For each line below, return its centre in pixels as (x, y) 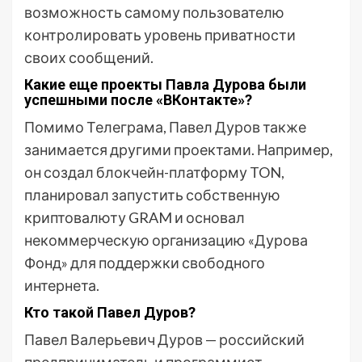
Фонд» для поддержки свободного (145, 263)
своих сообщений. (89, 57)
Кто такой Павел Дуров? (110, 312)
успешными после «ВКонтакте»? (138, 100)
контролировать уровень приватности (160, 35)
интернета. (62, 285)
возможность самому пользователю (154, 12)
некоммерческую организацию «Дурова (166, 240)
